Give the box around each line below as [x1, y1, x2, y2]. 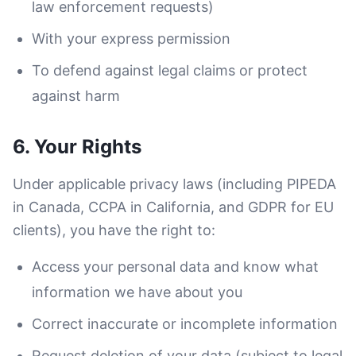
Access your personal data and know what [32, 258, 319, 275]
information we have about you [32, 284, 242, 300]
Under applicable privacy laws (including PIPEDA [13, 176, 336, 192]
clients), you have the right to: [13, 222, 215, 238]
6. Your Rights [13, 135, 141, 158]
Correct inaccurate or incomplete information [32, 315, 338, 332]
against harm [32, 87, 120, 104]
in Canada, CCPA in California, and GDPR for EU [13, 199, 334, 215]
